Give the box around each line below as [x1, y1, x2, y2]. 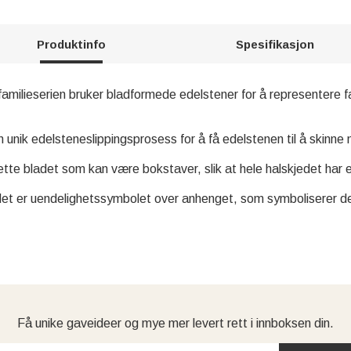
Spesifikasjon [235, 37, 314, 51]
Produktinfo [37, 37, 107, 51]
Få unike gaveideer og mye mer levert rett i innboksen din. [17, 316, 334, 330]
